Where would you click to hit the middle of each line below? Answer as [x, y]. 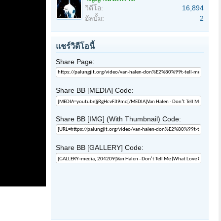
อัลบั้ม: [94, 18]
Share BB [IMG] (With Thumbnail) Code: [118, 119]
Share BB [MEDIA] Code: [95, 90]
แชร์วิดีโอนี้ [75, 46]
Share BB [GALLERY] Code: [100, 147]
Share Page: [75, 62]
